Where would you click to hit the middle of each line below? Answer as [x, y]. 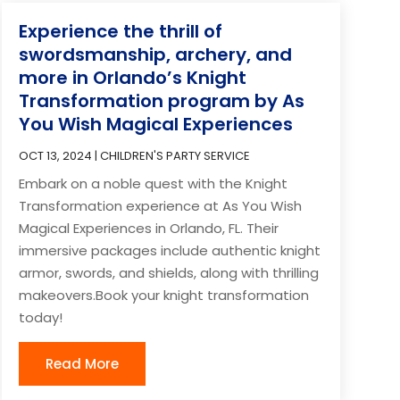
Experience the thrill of [120, 31]
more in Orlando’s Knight [132, 77]
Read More [82, 363]
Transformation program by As [161, 100]
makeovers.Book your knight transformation [163, 295]
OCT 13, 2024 [55, 155]
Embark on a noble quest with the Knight [153, 183]
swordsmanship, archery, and [155, 54]
